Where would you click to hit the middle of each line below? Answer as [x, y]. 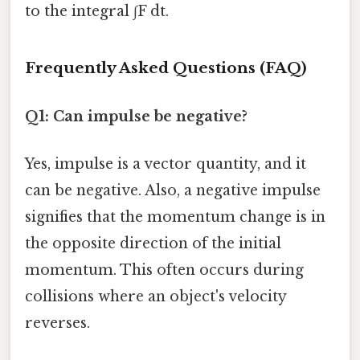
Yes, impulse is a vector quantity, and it [166, 164]
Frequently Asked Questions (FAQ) [166, 68]
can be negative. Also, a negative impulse [173, 190]
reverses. [57, 323]
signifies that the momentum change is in [175, 217]
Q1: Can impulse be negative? [136, 116]
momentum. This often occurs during [164, 270]
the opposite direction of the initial [153, 243]
